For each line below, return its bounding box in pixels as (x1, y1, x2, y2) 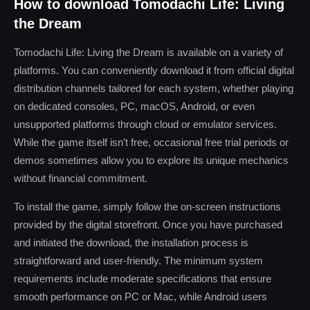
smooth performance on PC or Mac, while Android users (14, 291, 267, 302)
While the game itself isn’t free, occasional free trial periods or (14, 136, 289, 148)
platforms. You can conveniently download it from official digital (14, 64, 294, 76)
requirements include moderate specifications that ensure (14, 273, 271, 284)
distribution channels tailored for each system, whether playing (14, 82, 293, 94)
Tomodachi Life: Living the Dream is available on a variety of (14, 46, 283, 58)
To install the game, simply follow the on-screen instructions (14, 201, 281, 212)
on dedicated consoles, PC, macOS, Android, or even (14, 100, 255, 112)
